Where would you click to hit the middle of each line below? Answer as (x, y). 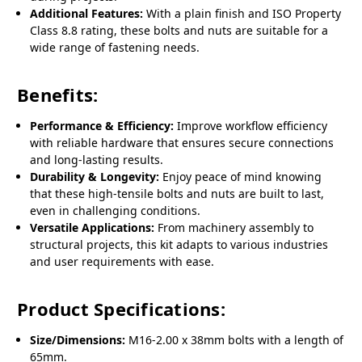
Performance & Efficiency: (102, 126)
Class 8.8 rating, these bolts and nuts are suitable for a (179, 31)
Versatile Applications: (93, 228)
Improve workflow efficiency (251, 126)
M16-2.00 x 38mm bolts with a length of (235, 340)
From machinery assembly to (234, 228)
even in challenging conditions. (116, 211)
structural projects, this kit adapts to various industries (179, 245)
